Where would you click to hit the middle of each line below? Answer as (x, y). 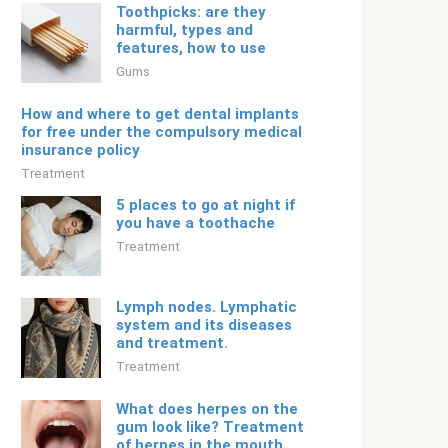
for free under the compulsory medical (161, 132)
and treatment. (172, 343)
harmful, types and (184, 30)
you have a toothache (195, 223)
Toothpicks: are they (191, 12)
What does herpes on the (207, 409)
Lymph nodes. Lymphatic (206, 307)
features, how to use (191, 48)
